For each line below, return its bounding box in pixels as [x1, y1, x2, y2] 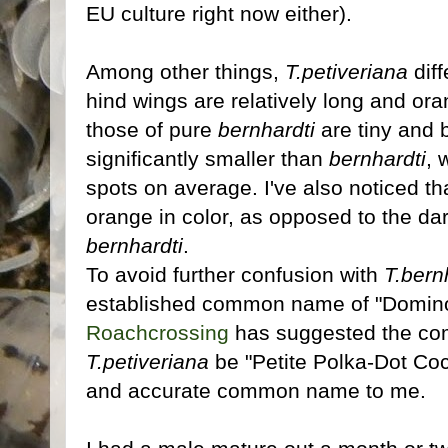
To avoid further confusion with [86, 262, 384, 286]
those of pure [86, 117, 218, 141]
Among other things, [86, 59, 285, 83]
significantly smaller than [86, 146, 329, 170]
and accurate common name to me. [86, 378, 426, 402]
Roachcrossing [86, 320, 229, 344]
